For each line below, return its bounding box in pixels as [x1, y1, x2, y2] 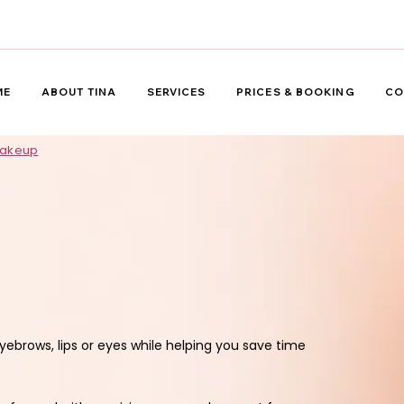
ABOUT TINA [41, 86, 116, 98]
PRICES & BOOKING [236, 86, 355, 98]
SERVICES [146, 86, 207, 98]
